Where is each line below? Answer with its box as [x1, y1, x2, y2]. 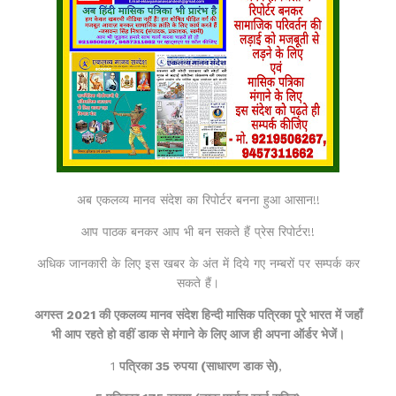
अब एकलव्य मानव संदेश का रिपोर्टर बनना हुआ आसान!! [76, 192, 320, 207]
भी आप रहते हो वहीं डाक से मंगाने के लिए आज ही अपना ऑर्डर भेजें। [51, 326, 345, 341]
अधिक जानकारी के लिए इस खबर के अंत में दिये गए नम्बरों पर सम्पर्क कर [36, 255, 360, 270]
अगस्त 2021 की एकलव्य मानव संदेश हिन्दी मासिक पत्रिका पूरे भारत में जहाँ [34, 307, 362, 322]
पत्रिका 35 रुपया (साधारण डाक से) [118, 358, 278, 373]
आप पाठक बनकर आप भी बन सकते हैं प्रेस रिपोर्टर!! [81, 224, 315, 239]
